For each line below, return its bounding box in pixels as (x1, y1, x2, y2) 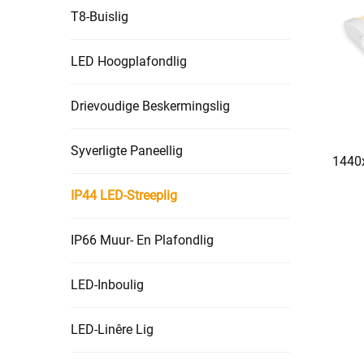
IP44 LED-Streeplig (71, 187, 177, 203)
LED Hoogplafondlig (71, 53, 187, 69)
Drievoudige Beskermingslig (71, 97, 230, 114)
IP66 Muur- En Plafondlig (71, 232, 214, 248)
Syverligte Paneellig (71, 142, 183, 158)
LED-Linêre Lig (71, 321, 154, 337)
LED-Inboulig (71, 276, 144, 292)
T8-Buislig (71, 8, 128, 24)
